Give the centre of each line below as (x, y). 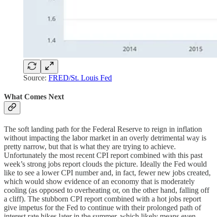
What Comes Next (34, 97)
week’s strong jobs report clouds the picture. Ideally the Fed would (105, 164)
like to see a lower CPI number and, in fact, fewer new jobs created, (107, 172)
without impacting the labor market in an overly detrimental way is (105, 138)
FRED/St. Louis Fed (80, 78)
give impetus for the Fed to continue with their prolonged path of (102, 207)
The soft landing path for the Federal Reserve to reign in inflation (103, 129)
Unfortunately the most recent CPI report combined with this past (103, 155)
